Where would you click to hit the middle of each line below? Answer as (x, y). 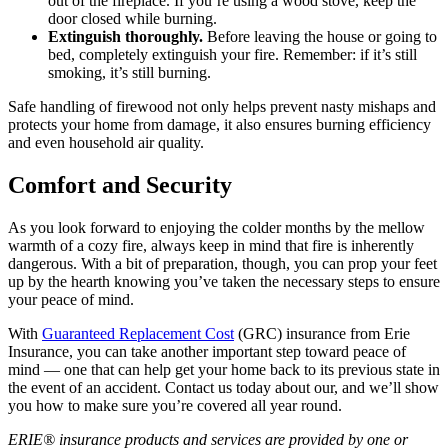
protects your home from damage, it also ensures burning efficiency (219, 125)
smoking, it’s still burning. (129, 73)
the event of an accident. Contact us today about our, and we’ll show (223, 387)
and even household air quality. (106, 143)
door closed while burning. (132, 19)
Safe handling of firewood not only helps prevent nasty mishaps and (222, 107)
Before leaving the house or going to (320, 37)
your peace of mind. (71, 299)
